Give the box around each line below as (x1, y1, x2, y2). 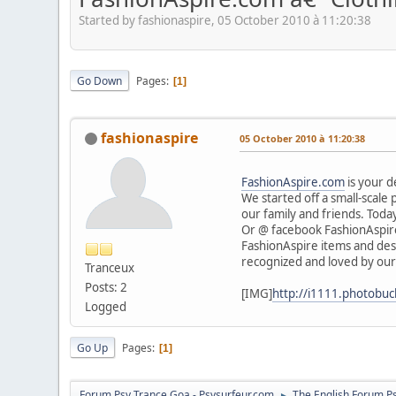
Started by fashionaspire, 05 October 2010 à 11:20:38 (79, 12, 372, 29)
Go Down (77, 73, 123, 89)
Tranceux (85, 259, 135, 276)
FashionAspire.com (241, 173, 346, 190)
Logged (85, 298, 127, 315)
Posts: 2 (85, 278, 128, 295)
